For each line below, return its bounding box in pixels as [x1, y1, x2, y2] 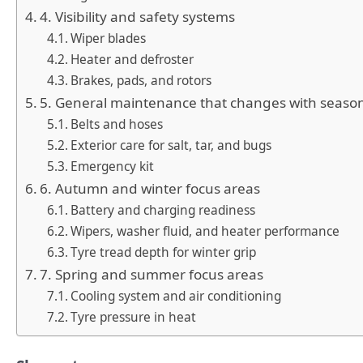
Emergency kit [70, 158, 155, 176]
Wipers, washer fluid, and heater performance [70, 223, 340, 241]
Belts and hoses [70, 116, 164, 134]
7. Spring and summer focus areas [40, 265, 264, 284]
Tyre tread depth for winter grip [70, 244, 257, 262]
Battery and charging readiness [70, 202, 256, 220]
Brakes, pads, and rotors [70, 72, 212, 90]
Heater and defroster [70, 51, 194, 69]
